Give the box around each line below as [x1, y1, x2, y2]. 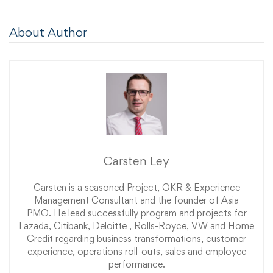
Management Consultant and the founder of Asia [34, 194, 239, 207]
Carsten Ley [104, 154, 169, 169]
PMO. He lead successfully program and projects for [26, 207, 247, 219]
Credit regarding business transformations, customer [27, 233, 246, 245]
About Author [9, 24, 87, 40]
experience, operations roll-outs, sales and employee [27, 246, 246, 258]
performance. [108, 258, 165, 271]
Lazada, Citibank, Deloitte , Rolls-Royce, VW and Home [19, 220, 254, 232]
